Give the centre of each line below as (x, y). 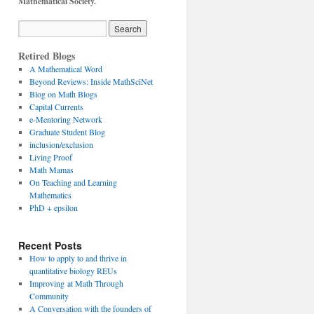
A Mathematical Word (66, 69)
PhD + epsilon (53, 207)
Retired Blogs (47, 56)
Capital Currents (56, 107)
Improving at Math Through (76, 283)
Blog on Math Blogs (63, 94)
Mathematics (50, 195)
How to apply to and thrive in (78, 258)
